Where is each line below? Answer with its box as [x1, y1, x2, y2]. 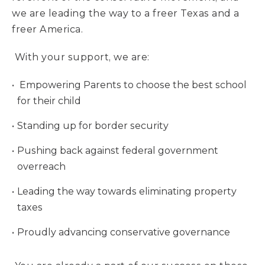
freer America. [12, 24, 83, 35]
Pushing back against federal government [17, 145, 218, 156]
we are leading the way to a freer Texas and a [12, 8, 240, 19]
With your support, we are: [14, 51, 150, 63]
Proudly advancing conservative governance [17, 227, 230, 238]
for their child [17, 95, 82, 106]
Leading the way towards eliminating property [17, 186, 237, 197]
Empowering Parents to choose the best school [19, 79, 247, 91]
